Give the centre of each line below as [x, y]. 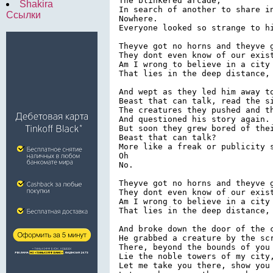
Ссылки [23, 15]
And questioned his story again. [194, 119]
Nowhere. [138, 18]
